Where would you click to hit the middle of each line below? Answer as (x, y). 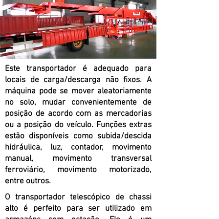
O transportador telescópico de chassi (78, 197)
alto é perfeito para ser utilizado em (78, 209)
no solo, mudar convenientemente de (78, 103)
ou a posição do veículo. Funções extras (78, 125)
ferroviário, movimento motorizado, (78, 170)
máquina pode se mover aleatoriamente (78, 91)
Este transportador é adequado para (78, 69)
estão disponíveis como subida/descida (78, 136)
